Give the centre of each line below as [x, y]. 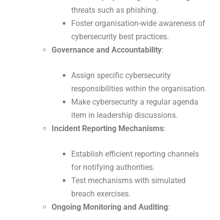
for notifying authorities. [113, 167]
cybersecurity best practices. [120, 37]
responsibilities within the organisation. [139, 89]
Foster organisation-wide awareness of [138, 24]
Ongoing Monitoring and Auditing [110, 207]
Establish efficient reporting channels [135, 154]
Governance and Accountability [107, 50]
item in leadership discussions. [124, 115]
